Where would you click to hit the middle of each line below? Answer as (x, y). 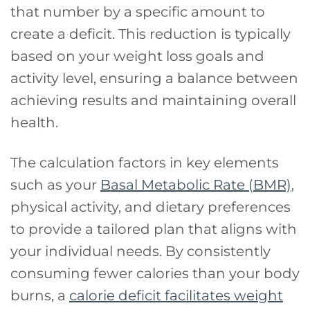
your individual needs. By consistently (140, 252)
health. (34, 123)
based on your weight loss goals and (137, 56)
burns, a (40, 296)
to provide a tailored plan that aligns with (154, 229)
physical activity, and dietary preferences (151, 207)
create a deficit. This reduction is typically (151, 34)
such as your (55, 185)
